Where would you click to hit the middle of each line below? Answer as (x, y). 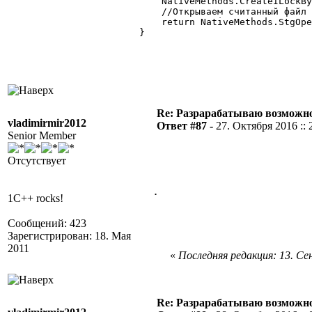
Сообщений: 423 (47, 223)
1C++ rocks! (36, 198)
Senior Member (42, 135)
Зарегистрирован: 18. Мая (69, 236)
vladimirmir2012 (47, 123)
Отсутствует (37, 161)
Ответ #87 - (186, 126)
